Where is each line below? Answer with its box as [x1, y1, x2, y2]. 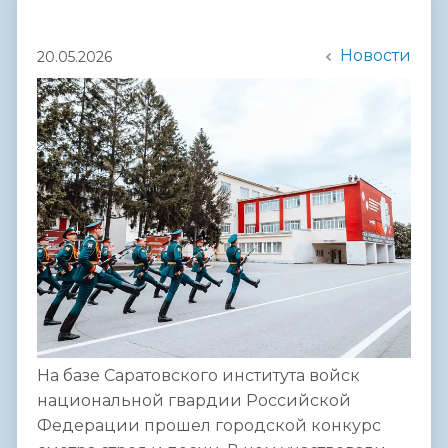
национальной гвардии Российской [37, 391, 351, 411]
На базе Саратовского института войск [37, 366, 360, 386]
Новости [340, 46, 411, 66]
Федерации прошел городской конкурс [37, 416, 381, 436]
